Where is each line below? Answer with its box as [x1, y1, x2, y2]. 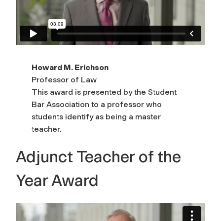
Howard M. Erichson [32, 62, 110, 72]
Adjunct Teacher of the [16, 147, 181, 166]
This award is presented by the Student [32, 87, 177, 97]
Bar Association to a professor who [32, 99, 162, 109]
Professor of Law [32, 74, 97, 84]
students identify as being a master [32, 111, 161, 121]
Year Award [16, 171, 99, 190]
